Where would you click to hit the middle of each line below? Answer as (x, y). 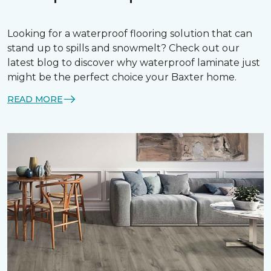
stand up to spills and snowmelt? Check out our (123, 48)
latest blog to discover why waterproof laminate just (134, 63)
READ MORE (35, 99)
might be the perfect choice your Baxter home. (122, 77)
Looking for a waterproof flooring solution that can (130, 34)
